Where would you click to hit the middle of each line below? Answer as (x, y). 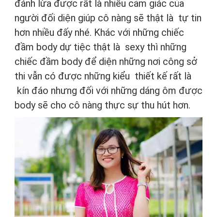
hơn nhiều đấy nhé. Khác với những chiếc (99, 32)
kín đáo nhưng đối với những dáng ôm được (108, 90)
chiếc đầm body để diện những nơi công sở (106, 61)
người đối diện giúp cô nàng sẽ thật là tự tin (108, 18)
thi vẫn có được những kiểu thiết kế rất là (103, 76)
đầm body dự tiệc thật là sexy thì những (101, 47)
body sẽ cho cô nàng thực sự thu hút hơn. (102, 105)
